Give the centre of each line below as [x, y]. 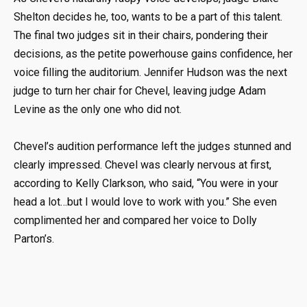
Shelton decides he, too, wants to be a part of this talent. [148, 16]
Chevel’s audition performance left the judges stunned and [152, 146]
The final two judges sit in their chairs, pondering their [141, 35]
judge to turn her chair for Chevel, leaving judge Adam [140, 90]
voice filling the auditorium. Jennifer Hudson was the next [150, 72]
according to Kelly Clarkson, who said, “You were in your [146, 183]
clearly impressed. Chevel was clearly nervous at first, [143, 164]
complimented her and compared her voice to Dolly [135, 220]
